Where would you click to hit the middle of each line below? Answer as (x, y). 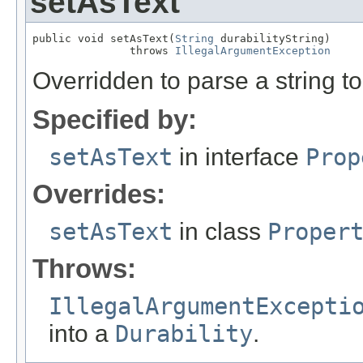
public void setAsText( (104, 39)
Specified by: (115, 120)
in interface (239, 157)
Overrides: (99, 194)
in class (220, 232)
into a (82, 334)
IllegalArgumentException (253, 51)
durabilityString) (272, 39)
